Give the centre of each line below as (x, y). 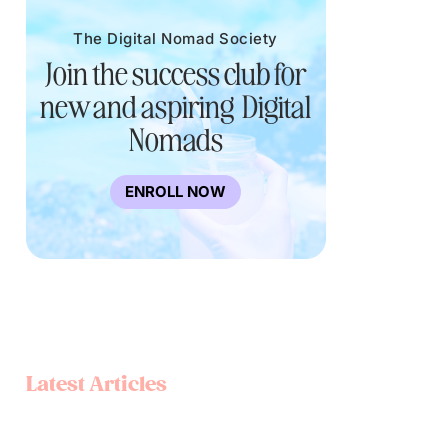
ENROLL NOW (176, 192)
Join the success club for (175, 71)
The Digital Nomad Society (175, 38)
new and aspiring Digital (176, 104)
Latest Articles (96, 385)
